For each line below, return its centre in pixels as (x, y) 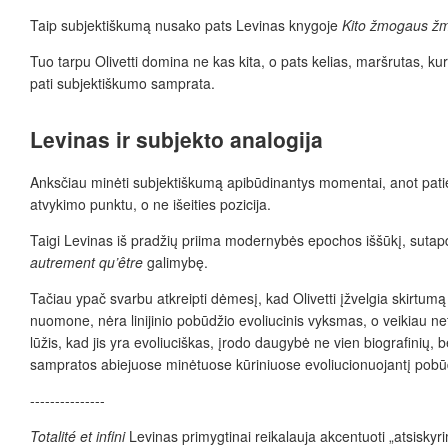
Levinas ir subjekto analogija (176, 138)
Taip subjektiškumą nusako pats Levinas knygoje (186, 24)
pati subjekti (67, 82)
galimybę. (177, 262)
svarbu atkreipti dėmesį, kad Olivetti (223, 298)
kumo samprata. (163, 82)
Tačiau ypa (64, 298)
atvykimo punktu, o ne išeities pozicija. (150, 204)
